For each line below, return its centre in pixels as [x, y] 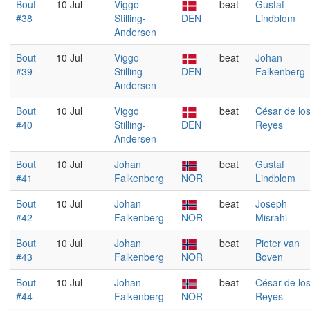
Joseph [271, 203]
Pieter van [277, 243]
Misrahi [271, 217]
